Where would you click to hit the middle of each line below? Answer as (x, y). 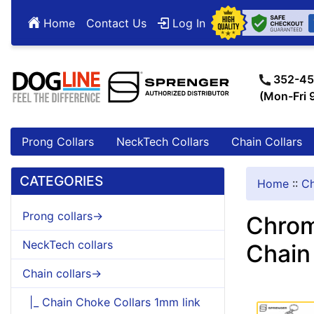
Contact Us (116, 23)
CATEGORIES (61, 180)
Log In (187, 23)
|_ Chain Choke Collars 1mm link (111, 302)
